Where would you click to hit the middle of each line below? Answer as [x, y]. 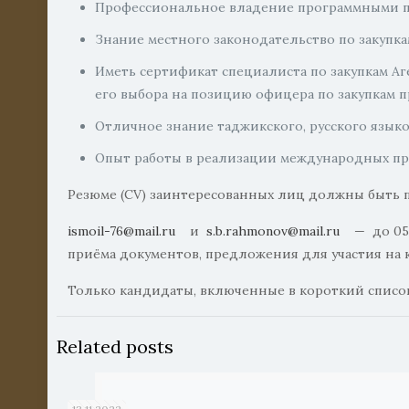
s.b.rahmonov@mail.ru [273, 231]
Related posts [115, 346]
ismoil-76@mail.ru [122, 231]
